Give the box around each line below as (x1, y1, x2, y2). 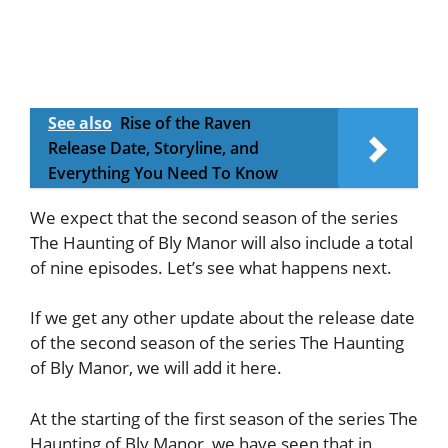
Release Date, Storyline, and (48, 136, 259, 159)
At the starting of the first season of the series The (30, 406, 418, 430)
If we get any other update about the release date (30, 306, 415, 330)
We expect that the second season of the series (30, 205, 398, 229)
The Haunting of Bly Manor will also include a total (30, 230, 413, 254)
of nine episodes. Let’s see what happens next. (30, 255, 392, 279)
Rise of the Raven (120, 111, 251, 134)
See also (48, 111, 112, 134)
